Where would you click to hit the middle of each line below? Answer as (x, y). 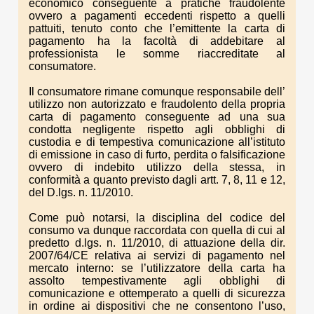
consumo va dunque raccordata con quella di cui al (157, 230)
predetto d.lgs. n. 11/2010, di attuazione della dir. (157, 243)
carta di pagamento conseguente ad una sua (157, 116)
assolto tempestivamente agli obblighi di (157, 280)
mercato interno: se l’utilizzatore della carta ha (157, 268)
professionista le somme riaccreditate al (157, 53)
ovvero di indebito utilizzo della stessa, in (157, 167)
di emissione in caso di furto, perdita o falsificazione (157, 154)
